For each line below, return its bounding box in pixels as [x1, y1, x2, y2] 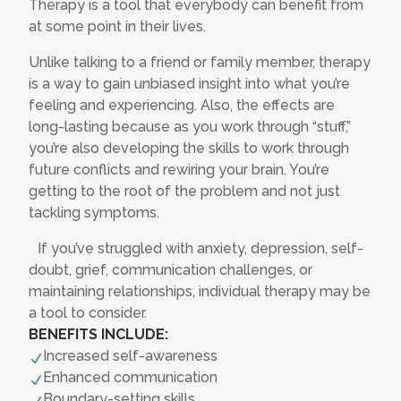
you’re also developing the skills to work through [29, 140, 349, 158]
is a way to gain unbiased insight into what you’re [29, 75, 350, 93]
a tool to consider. [29, 304, 147, 322]
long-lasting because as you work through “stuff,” [29, 118, 351, 136]
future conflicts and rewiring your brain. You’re [29, 161, 329, 179]
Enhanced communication [43, 369, 218, 387]
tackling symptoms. [29, 204, 168, 222]
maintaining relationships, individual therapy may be [29, 283, 371, 301]
